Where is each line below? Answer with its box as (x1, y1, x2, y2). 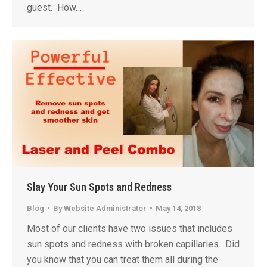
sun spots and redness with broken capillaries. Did (27, 238, 240, 250)
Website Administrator (64, 203, 147, 213)
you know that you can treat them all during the (27, 253, 218, 265)
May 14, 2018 (156, 203, 201, 213)
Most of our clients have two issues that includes (27, 222, 232, 234)
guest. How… (27, 2, 82, 14)
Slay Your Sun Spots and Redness (27, 180, 172, 193)
